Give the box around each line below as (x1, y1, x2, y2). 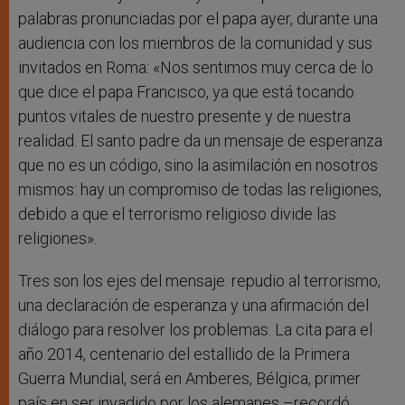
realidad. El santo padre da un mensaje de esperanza (18, 131, 382, 151)
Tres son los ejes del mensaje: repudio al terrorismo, (18, 271, 381, 291)
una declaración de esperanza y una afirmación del (18, 296, 369, 316)
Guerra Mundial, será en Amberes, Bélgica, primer (18, 369, 361, 389)
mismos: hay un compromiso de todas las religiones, (18, 180, 381, 200)
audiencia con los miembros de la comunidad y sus (18, 33, 372, 53)
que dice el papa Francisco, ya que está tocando (18, 82, 354, 102)
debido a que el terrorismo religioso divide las (18, 204, 336, 224)
